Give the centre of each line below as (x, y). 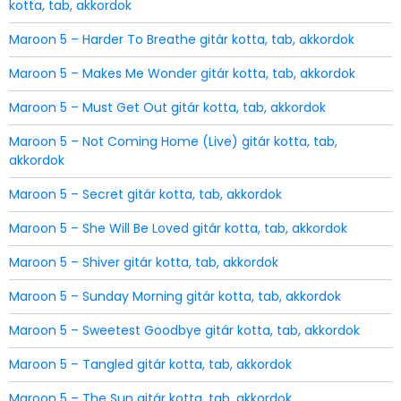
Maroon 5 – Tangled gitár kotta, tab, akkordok (150, 364)
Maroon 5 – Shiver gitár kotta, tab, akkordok (144, 262)
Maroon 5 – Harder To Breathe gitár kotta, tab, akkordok (182, 39)
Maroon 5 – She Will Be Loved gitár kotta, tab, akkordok (178, 228)
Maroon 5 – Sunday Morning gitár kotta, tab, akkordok (175, 296)
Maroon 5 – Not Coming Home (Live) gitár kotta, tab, (173, 141)
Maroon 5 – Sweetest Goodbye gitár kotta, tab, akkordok (184, 330)
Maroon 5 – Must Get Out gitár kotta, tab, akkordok (167, 107)
